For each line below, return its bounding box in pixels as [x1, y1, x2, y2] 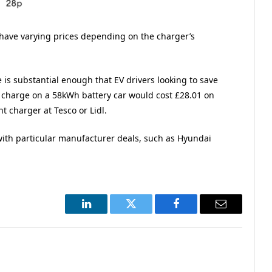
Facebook [175, 207, 218, 219]
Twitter [130, 207, 162, 219]
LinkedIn [85, 207, 126, 219]
